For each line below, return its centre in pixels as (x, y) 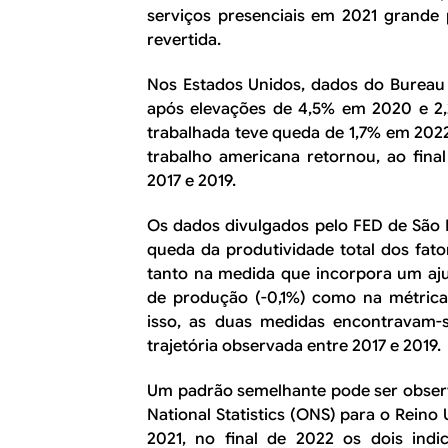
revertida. (184, 39)
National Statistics (216, 414)
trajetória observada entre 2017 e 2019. (294, 345)
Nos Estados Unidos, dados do (268, 84)
